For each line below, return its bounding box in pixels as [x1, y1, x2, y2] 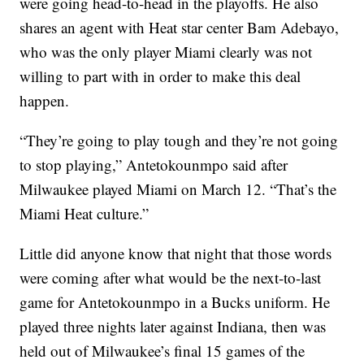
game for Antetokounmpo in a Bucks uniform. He [19, 291, 331, 312]
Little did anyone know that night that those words [19, 242, 332, 263]
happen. [19, 89, 70, 110]
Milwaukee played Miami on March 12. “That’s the [19, 178, 337, 199]
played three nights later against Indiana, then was [19, 315, 327, 336]
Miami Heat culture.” [19, 202, 149, 223]
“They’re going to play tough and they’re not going [19, 129, 339, 150]
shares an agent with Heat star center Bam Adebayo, [19, 16, 340, 37]
